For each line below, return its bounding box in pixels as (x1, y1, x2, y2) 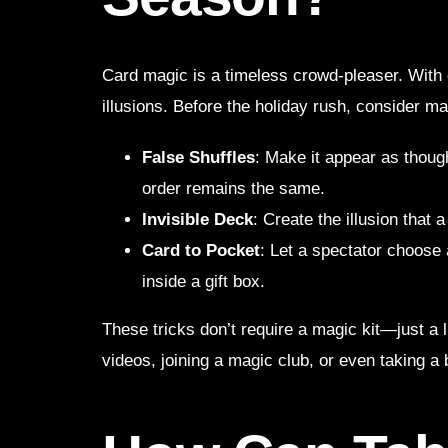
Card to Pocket (142, 241, 260, 261)
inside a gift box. (142, 272, 265, 292)
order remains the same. (142, 179, 325, 199)
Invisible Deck (142, 210, 253, 230)
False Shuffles (142, 148, 255, 168)
